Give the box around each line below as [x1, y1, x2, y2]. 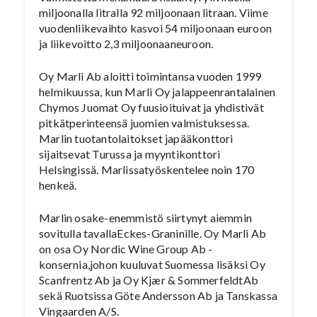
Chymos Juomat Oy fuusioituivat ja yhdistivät [39, 100, 264, 114]
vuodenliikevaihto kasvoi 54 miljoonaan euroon [39, 21, 272, 35]
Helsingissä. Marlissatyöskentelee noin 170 [39, 163, 255, 176]
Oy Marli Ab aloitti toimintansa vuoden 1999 [39, 69, 262, 83]
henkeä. [39, 178, 77, 192]
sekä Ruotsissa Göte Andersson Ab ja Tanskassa [39, 289, 278, 302]
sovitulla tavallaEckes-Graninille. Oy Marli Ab [39, 226, 267, 240]
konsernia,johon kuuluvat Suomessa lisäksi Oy [39, 258, 265, 271]
